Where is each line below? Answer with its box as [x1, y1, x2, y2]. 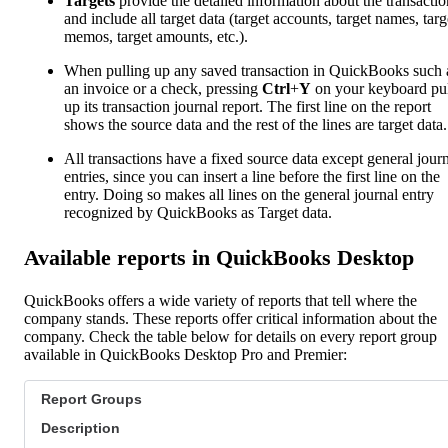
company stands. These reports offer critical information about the [24, 309, 437, 327]
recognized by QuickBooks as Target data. [64, 204, 332, 222]
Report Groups [41, 390, 142, 407]
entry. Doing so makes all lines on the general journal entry [64, 186, 434, 204]
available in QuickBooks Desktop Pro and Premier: [24, 345, 347, 363]
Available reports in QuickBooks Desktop [24, 244, 414, 270]
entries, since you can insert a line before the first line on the [64, 168, 440, 186]
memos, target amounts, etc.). [64, 28, 248, 46]
